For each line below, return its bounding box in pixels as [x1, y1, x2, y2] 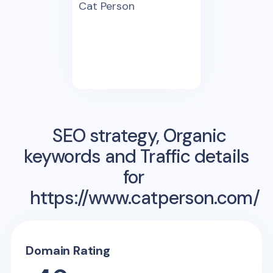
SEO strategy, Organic [52, 123, 227, 147]
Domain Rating [26, 242, 110, 258]
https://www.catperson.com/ [30, 185, 260, 210]
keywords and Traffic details [24, 144, 249, 168]
